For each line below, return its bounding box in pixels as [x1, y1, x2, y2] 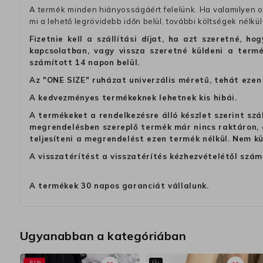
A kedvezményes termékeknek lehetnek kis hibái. [29, 93, 237, 103]
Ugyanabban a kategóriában [20, 228, 186, 244]
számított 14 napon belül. [29, 58, 140, 68]
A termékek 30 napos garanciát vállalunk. [29, 181, 209, 191]
